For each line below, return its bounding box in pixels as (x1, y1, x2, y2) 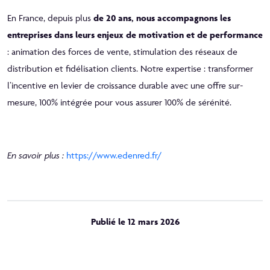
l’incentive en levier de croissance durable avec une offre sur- (7, 79, 243, 91)
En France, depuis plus (7, 11, 93, 24)
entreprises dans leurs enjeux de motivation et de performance (7, 28, 263, 40)
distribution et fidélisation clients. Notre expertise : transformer (7, 62, 253, 74)
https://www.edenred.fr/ (66, 149, 162, 161)
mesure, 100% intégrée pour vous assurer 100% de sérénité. (7, 96, 231, 108)
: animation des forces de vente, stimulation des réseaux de (7, 45, 237, 57)
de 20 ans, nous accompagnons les (93, 11, 231, 24)
